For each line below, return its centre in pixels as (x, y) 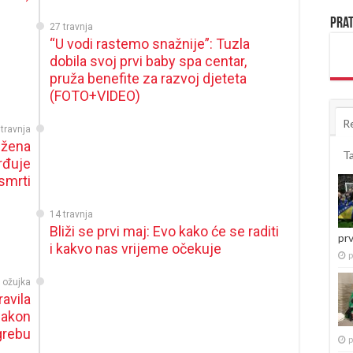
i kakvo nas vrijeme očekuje (136, 249)
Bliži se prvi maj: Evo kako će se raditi (165, 231)
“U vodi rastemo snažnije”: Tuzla (150, 44)
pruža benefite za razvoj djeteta (149, 78)
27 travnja (72, 27)
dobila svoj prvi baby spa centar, (149, 61)
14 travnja (72, 214)
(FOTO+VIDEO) (95, 96)
